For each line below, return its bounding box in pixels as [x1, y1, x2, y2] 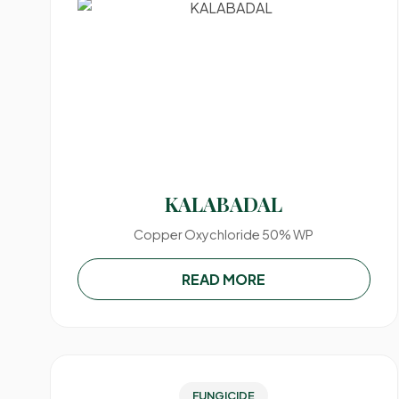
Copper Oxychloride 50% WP [134, 226, 314, 242]
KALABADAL [165, 191, 283, 217]
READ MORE [182, 270, 266, 289]
